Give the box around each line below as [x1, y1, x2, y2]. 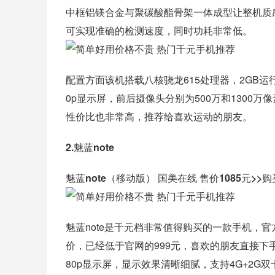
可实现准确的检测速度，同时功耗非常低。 [66, 23, 252, 37]
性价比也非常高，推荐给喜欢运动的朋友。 [66, 109, 252, 123]
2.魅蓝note [66, 140, 114, 154]
